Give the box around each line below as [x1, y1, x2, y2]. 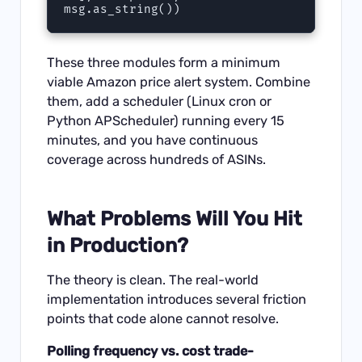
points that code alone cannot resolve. [47, 310, 280, 326]
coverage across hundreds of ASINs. [47, 151, 267, 167]
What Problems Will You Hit [47, 207, 303, 231]
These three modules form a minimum [47, 54, 281, 70]
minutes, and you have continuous [47, 132, 259, 148]
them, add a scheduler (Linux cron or [47, 93, 272, 109]
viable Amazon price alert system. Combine [47, 74, 311, 90]
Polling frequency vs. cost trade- [47, 343, 255, 360]
